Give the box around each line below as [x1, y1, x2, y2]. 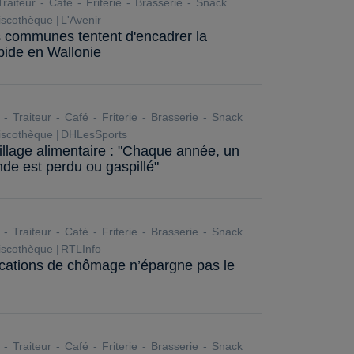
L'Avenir [61, 13, 104, 26]
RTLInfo [61, 243, 101, 255]
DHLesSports [61, 128, 130, 141]
